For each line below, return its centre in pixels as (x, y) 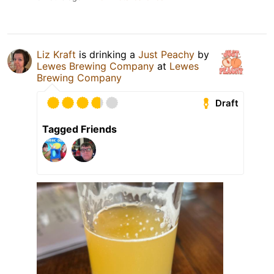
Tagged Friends (80, 129)
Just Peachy (166, 55)
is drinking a (107, 55)
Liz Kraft (56, 55)
